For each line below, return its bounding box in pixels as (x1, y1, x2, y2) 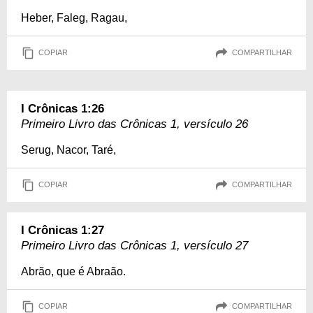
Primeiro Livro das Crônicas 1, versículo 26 (21, 117, 248, 131)
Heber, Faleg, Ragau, (21, 11, 127, 24)
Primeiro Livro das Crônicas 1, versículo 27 (21, 238, 248, 252)
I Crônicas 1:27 (21, 223, 104, 237)
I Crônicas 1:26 (21, 101, 104, 115)
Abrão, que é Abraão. (21, 265, 126, 277)
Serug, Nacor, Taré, (21, 143, 116, 156)
